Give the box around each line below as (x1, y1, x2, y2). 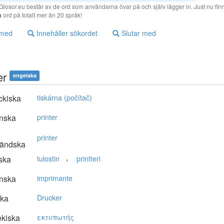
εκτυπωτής (37, 212, 74, 222)
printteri (76, 153, 100, 164)
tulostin (37, 153, 59, 164)
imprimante (37, 173, 72, 183)
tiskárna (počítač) (37, 92, 92, 103)
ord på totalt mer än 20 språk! (1, 10, 82, 19)
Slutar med (119, 28, 156, 38)
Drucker (37, 192, 62, 203)
